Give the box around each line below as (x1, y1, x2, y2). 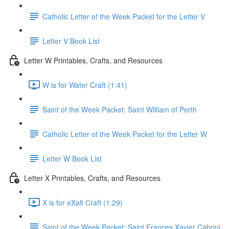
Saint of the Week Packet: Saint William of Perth (42, 104, 197, 114)
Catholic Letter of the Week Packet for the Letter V (42, 11, 205, 21)
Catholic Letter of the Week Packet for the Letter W (42, 128, 207, 139)
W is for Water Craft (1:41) (42, 79, 127, 90)
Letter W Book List (42, 153, 102, 164)
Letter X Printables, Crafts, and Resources (24, 172, 161, 183)
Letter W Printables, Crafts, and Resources (24, 55, 163, 65)
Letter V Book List (42, 35, 100, 46)
